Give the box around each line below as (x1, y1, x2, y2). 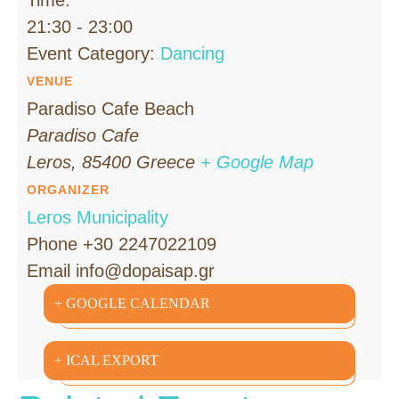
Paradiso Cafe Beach (27, 98, 194, 118)
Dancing (160, 43, 224, 63)
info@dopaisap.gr (76, 260, 215, 281)
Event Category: (27, 43, 155, 63)
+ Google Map (200, 151, 313, 172)
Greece (136, 151, 195, 172)
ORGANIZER (27, 182, 110, 197)
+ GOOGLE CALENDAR (54, 295, 211, 311)
